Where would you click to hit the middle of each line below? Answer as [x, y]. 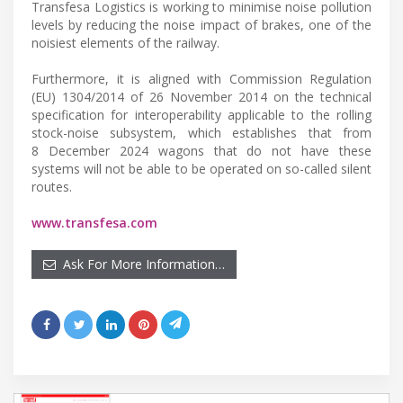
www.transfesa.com [94, 223]
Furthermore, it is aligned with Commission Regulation [201, 79]
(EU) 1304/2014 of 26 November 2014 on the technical [201, 97]
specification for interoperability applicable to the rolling [201, 115]
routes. [52, 187]
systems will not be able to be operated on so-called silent [201, 169]
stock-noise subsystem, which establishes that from [201, 133]
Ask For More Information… [140, 264]
